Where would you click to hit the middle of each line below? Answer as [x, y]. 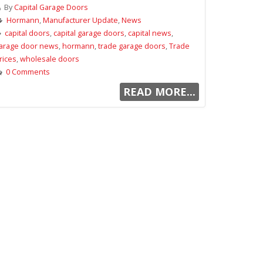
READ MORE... [159, 92]
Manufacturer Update [80, 20]
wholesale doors [50, 59]
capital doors [27, 33]
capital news [150, 33]
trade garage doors [132, 46]
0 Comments [28, 72]
